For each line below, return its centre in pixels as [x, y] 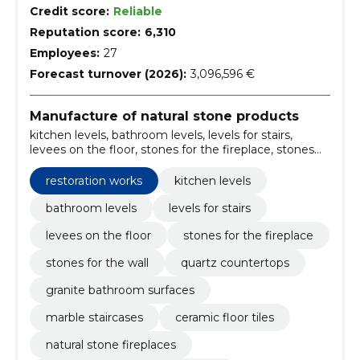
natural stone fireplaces [110, 345]
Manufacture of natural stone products [164, 116]
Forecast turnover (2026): [108, 74]
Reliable [137, 11]
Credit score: [69, 11]
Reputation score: [85, 32]
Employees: [64, 53]
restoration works [94, 181]
